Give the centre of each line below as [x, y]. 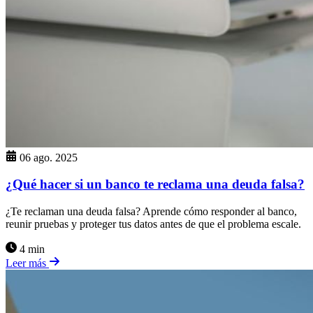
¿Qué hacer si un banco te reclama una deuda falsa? [155, 184]
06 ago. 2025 [49, 157]
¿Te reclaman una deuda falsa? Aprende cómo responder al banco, [151, 211]
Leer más [27, 263]
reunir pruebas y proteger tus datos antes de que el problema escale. [153, 224]
